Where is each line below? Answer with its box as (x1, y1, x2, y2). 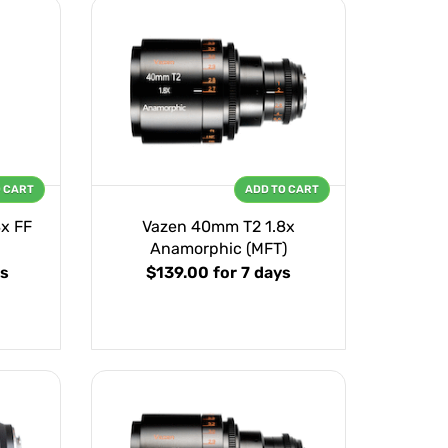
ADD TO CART (245, 183, 319, 197)
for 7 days (213, 263, 291, 283)
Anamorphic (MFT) (150, 239, 287, 259)
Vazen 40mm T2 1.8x (142, 217, 295, 237)
